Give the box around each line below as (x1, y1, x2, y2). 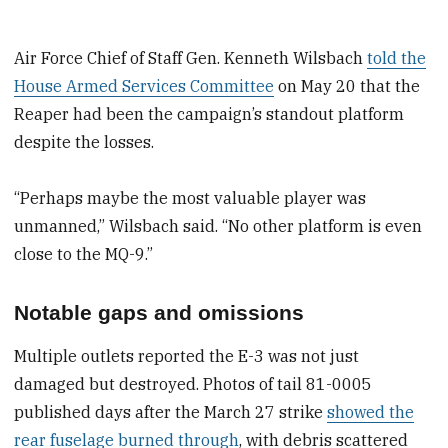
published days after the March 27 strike (14, 401, 328, 422)
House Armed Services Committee (14, 75, 275, 96)
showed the (327, 401, 415, 422)
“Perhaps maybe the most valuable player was (14, 188, 367, 209)
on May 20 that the (274, 75, 421, 96)
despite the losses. (14, 131, 155, 152)
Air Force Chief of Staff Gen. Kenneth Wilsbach (14, 47, 368, 68)
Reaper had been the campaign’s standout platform (14, 103, 405, 124)
